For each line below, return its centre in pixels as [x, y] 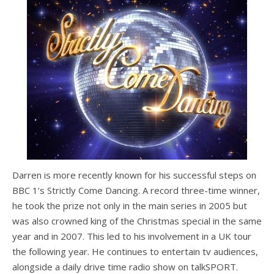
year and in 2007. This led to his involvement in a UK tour [132, 236]
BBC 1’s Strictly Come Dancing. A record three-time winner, [136, 191]
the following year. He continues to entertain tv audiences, [135, 252]
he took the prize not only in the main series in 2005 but [130, 206]
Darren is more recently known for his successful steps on [134, 175]
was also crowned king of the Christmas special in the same [137, 221]
